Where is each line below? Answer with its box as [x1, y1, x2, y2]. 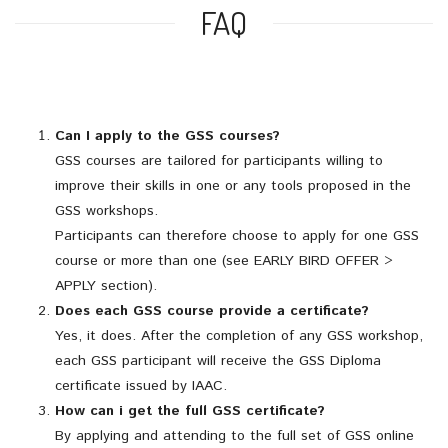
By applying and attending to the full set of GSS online [55, 425, 414, 446]
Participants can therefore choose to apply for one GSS [55, 225, 424, 246]
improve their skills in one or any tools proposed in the [55, 175, 411, 196]
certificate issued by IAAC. [55, 375, 227, 396]
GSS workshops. [55, 200, 158, 221]
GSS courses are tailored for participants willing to [55, 150, 383, 171]
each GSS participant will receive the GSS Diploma [55, 350, 381, 371]
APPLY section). [55, 275, 157, 296]
